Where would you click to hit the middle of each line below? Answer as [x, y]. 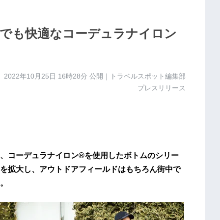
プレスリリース [161, 88]
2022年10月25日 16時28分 [45, 76]
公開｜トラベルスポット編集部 [136, 76]
